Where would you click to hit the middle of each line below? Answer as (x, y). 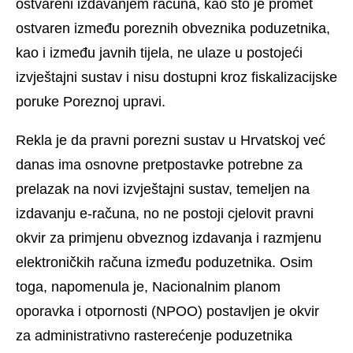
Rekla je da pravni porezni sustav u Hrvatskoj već (171, 141)
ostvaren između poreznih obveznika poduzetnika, (173, 29)
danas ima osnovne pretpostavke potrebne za (159, 165)
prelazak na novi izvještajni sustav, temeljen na (163, 190)
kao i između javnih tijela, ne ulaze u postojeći (159, 53)
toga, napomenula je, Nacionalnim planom (148, 287)
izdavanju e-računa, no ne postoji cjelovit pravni (165, 214)
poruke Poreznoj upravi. (93, 102)
